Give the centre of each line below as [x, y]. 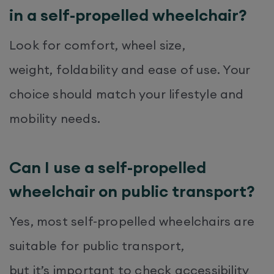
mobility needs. [57, 118]
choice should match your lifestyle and [127, 94]
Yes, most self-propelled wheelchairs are [132, 221]
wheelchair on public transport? [134, 191]
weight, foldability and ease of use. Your [130, 69]
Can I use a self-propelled [108, 167]
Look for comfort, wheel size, [97, 45]
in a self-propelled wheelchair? [130, 15]
